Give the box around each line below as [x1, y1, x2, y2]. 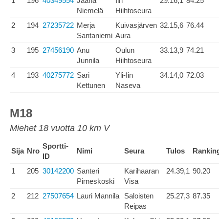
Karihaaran [124, 167, 159, 175]
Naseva [115, 81, 140, 89]
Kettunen [77, 81, 105, 89]
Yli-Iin [115, 71, 133, 79]
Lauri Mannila [77, 192, 119, 200]
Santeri [77, 167, 99, 175]
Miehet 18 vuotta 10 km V [10, 123, 109, 133]
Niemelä [77, 6, 103, 15]
